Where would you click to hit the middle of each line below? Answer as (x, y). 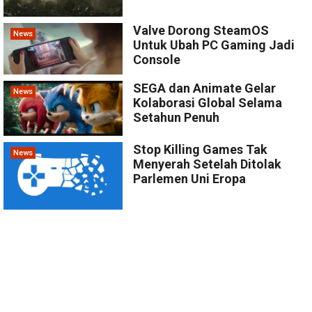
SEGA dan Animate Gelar (205, 88)
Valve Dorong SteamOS (201, 31)
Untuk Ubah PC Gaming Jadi (214, 45)
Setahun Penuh (177, 118)
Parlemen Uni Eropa (190, 179)
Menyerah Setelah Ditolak (208, 164)
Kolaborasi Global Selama (208, 103)
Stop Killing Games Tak (201, 150)
